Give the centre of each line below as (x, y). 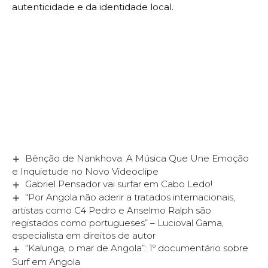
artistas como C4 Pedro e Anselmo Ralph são (112, 211)
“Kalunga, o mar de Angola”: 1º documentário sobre (137, 248)
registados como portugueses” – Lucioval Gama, (118, 223)
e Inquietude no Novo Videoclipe (85, 172)
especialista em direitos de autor (84, 236)
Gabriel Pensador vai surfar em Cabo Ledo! (119, 184)
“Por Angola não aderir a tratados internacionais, (130, 197)
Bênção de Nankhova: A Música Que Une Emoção (137, 159)
